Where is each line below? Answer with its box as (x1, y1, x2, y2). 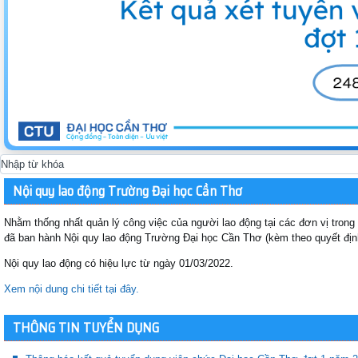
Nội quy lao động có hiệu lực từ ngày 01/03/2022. (4, 257, 233, 269)
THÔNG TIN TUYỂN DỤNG (13, 316, 159, 338)
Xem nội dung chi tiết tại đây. (4, 282, 139, 295)
